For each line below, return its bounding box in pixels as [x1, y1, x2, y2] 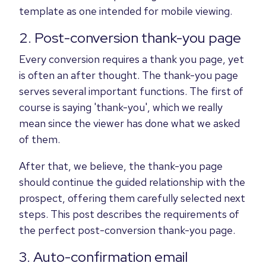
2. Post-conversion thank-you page [19, 28, 241, 47]
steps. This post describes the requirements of [19, 207, 239, 221]
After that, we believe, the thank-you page [19, 159, 223, 173]
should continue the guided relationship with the [19, 175, 245, 189]
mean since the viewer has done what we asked [19, 116, 240, 130]
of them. [19, 132, 60, 146]
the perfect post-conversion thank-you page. [19, 223, 235, 237]
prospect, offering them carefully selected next [19, 191, 245, 205]
